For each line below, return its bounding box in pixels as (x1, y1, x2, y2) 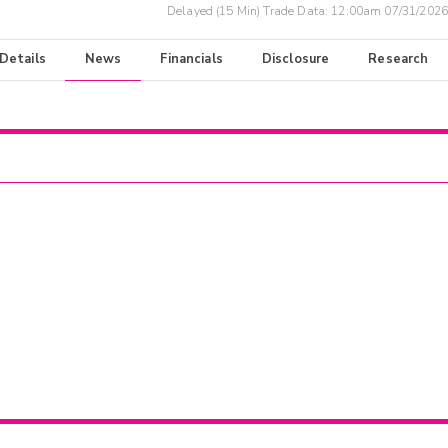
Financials (160, 50, 223, 69)
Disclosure (261, 50, 330, 69)
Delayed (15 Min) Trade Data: (166, 3, 332, 20)
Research (368, 50, 429, 69)
